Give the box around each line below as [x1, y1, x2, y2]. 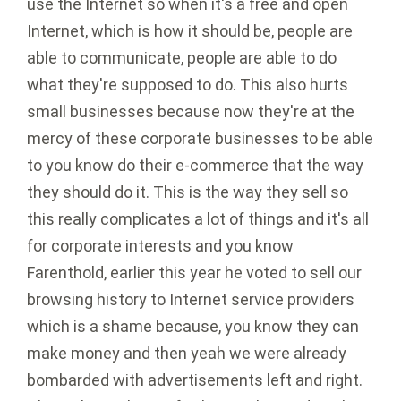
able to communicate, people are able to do [27, 48, 337, 68]
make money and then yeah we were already [27, 344, 346, 363]
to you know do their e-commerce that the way [27, 156, 363, 175]
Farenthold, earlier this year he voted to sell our [27, 263, 362, 283]
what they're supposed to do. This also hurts [27, 75, 348, 95]
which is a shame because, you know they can [27, 317, 359, 337]
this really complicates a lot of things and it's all [27, 209, 369, 229]
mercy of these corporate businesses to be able [27, 129, 373, 149]
